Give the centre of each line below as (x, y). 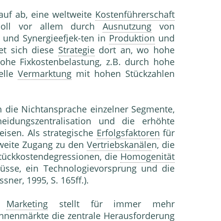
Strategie (76, 50)
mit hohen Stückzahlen (123, 74)
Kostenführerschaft (135, 15)
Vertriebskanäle (119, 145)
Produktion (132, 38)
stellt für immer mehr (111, 204)
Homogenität (147, 157)
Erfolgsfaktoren (128, 133)
